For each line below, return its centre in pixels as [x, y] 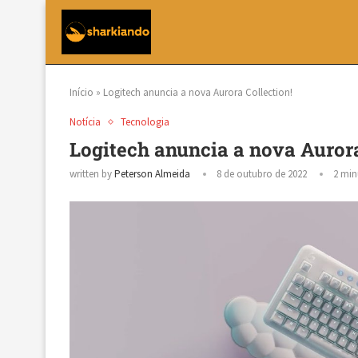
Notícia [85, 122]
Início [82, 92]
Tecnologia [145, 122]
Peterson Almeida [152, 174]
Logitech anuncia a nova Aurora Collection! [198, 92]
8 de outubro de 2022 [262, 174]
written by [92, 174]
